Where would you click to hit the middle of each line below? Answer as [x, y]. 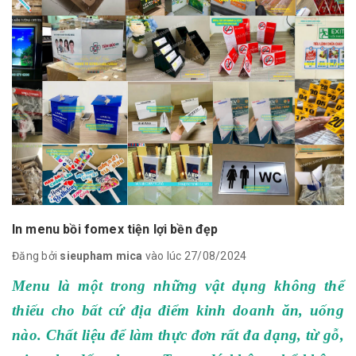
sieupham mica [101, 256]
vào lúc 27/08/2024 [195, 256]
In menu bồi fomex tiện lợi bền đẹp [115, 229]
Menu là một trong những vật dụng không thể [178, 286]
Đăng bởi [36, 256]
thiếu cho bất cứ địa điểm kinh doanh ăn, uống [178, 310]
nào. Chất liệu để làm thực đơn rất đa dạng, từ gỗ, [178, 335]
